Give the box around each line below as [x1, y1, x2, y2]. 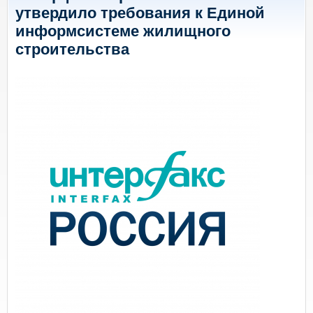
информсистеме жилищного [15, 22, 231, 40]
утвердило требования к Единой [15, 4, 265, 22]
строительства [15, 41, 129, 58]
